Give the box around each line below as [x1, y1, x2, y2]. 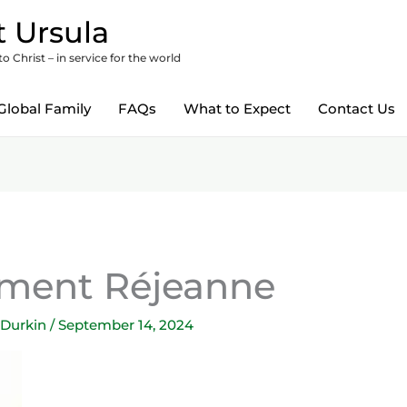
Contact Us [318, 100, 395, 117]
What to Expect [184, 100, 291, 117]
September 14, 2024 [58, 316, 194, 334]
